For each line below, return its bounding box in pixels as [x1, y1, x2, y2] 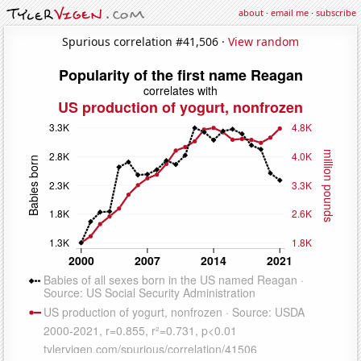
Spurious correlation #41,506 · [62, 33, 228, 49]
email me [271, 6, 309, 19]
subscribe [316, 6, 356, 19]
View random [228, 33, 299, 49]
